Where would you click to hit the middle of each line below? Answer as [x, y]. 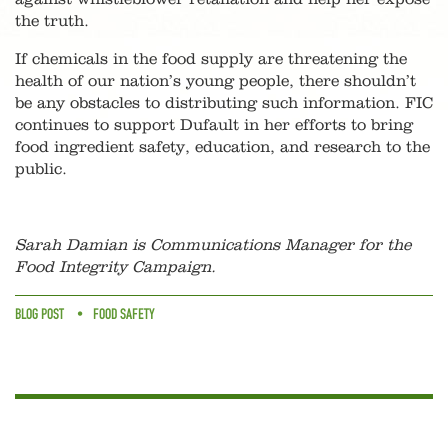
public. [41, 169]
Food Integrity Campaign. [115, 267]
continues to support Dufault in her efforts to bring [214, 125]
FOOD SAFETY [124, 314]
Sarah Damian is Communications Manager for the [213, 245]
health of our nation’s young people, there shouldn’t [215, 81]
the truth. [52, 21]
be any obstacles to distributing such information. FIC [224, 103]
